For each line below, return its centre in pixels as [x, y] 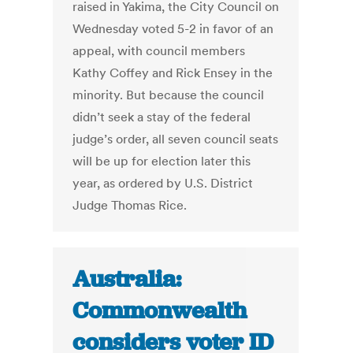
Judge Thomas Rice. [130, 205]
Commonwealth [160, 311]
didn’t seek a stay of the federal [162, 117]
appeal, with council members [159, 51]
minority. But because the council [169, 95]
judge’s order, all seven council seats [176, 139]
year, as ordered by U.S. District [163, 183]
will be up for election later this [162, 161]
